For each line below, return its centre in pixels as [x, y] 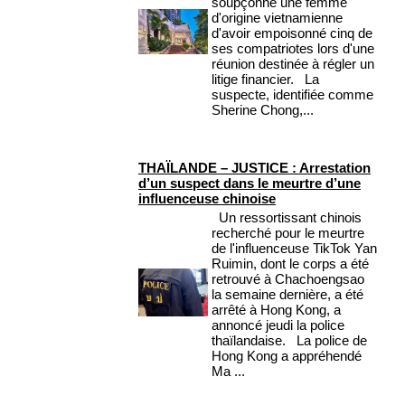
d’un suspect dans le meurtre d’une [250, 184]
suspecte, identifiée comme [292, 95]
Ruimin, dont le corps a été [290, 264]
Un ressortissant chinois [287, 218]
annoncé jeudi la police [278, 325]
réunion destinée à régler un [293, 64]
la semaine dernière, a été [287, 295]
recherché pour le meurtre [288, 233]
